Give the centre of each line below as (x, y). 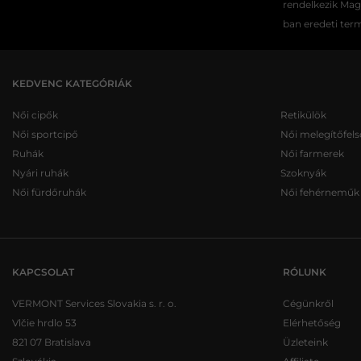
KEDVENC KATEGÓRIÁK (72, 83)
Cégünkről (308, 303)
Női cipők (35, 115)
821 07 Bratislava (52, 342)
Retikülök (303, 115)
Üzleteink (305, 342)
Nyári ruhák (40, 173)
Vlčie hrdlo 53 (44, 323)
